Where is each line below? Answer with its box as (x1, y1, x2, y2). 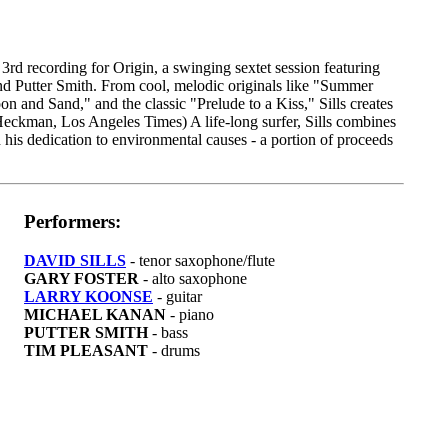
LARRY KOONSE (24, 287, 153, 305)
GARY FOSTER (24, 269, 139, 287)
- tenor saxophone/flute (126, 251, 275, 269)
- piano (166, 305, 214, 323)
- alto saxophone (139, 269, 247, 287)
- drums (148, 341, 200, 359)
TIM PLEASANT (24, 341, 148, 359)
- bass (148, 323, 188, 341)
